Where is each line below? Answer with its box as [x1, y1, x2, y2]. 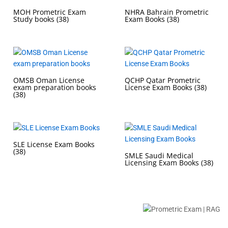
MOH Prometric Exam [13, 7, 86, 17]
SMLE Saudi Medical [125, 151, 193, 161]
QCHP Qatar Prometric [125, 75, 201, 85]
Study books [13, 14, 56, 24]
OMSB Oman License [13, 75, 84, 85]
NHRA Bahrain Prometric [125, 7, 209, 17]
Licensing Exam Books [125, 158, 201, 168]
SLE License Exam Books [13, 139, 95, 150]
